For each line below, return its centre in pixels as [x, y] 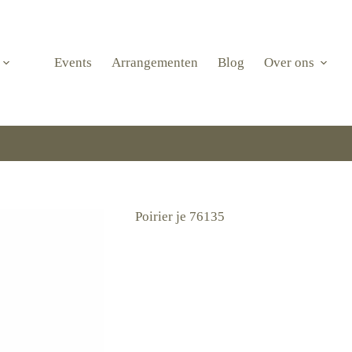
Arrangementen [154, 62]
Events [73, 62]
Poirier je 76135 [180, 217]
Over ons [289, 62]
